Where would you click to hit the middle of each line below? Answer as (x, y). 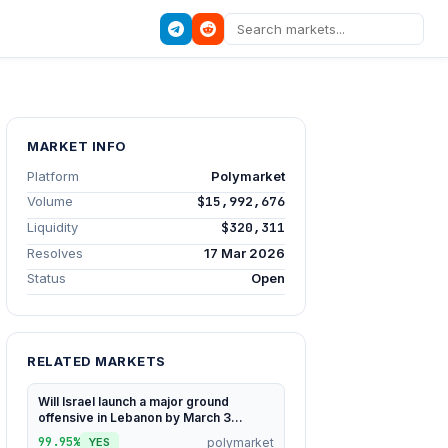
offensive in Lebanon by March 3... (140, 417)
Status (46, 278)
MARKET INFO (77, 146)
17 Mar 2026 (244, 253)
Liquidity (52, 227)
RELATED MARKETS (96, 361)
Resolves (55, 253)
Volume (50, 201)
